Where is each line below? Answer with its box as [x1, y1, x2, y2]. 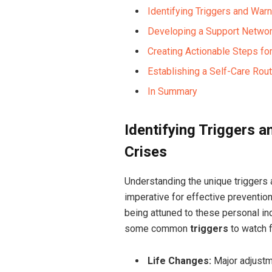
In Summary [147, 85, 197, 97]
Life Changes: [147, 254, 211, 267]
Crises [124, 143, 167, 161]
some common [124, 223, 190, 235]
